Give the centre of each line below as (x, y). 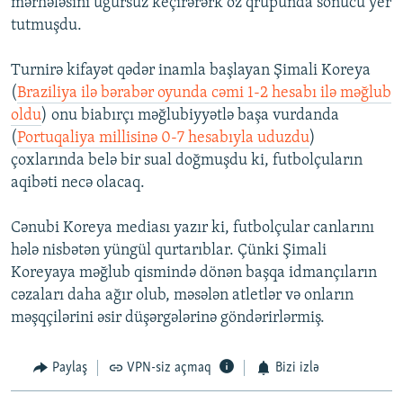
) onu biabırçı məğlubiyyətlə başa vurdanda (190, 116)
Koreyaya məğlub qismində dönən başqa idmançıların (194, 273)
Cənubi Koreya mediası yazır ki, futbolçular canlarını (193, 228)
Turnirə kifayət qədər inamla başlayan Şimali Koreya (191, 71)
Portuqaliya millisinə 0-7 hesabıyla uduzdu (163, 139)
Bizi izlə (297, 368)
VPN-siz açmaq (169, 368)
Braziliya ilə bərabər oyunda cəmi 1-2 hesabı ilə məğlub (204, 94)
